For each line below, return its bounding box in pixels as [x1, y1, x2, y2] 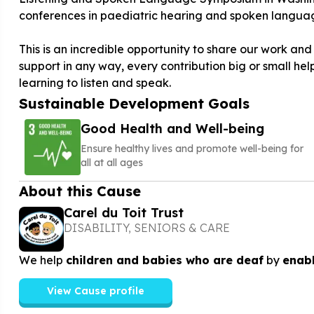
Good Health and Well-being [80, 121, 264, 137]
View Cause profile [46, 284, 144, 297]
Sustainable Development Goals [18, 95, 250, 112]
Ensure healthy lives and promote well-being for [80, 142, 303, 155]
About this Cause [18, 182, 141, 200]
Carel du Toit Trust [63, 205, 184, 221]
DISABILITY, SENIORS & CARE [63, 221, 230, 235]
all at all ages [80, 156, 143, 169]
